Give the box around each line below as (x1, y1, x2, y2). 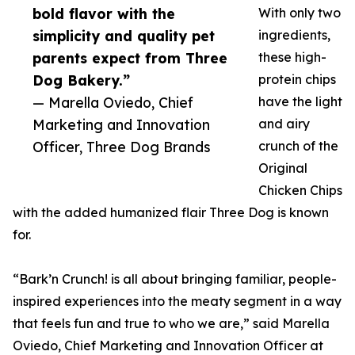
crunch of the (258, 138, 338, 155)
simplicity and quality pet (32, 27, 215, 45)
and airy (258, 116, 310, 132)
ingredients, (258, 27, 330, 44)
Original (258, 160, 307, 177)
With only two (258, 5, 341, 21)
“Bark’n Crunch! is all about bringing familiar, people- (13, 271, 337, 288)
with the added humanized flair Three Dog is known (13, 204, 329, 221)
